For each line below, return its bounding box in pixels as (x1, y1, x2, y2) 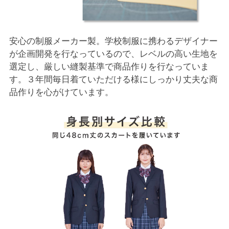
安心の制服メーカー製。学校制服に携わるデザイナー (9, 34, 218, 47)
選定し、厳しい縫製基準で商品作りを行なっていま (9, 60, 209, 73)
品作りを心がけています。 (9, 85, 113, 98)
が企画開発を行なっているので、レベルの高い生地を (9, 47, 218, 60)
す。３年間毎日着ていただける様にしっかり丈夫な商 (9, 73, 218, 85)
